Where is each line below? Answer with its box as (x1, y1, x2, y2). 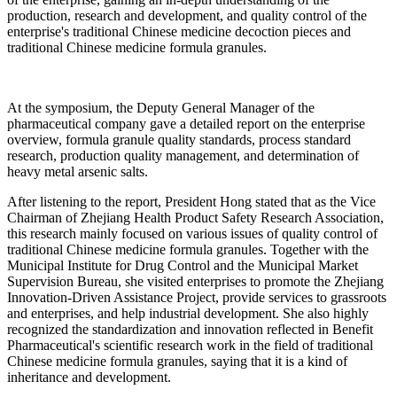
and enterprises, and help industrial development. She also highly (7, 306, 369, 322)
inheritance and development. (7, 370, 171, 385)
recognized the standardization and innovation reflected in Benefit (7, 322, 373, 338)
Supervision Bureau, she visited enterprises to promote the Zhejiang (7, 274, 384, 290)
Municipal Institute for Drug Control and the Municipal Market (7, 258, 358, 274)
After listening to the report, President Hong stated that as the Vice (7, 194, 376, 210)
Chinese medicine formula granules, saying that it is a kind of (7, 354, 347, 370)
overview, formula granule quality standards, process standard (7, 132, 351, 148)
